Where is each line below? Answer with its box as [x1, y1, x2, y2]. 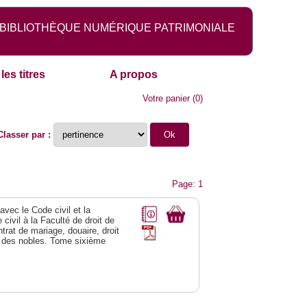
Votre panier [143, 93, 191, 104]
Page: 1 [172, 179, 204, 190]
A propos [110, 69, 158, 81]
